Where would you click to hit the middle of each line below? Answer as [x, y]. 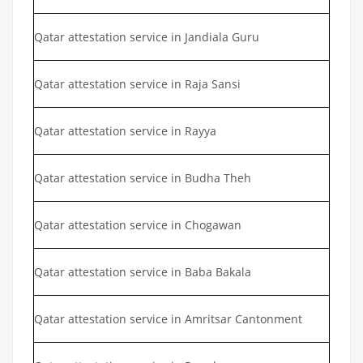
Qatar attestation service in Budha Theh [143, 177]
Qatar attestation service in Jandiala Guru [147, 36]
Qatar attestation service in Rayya [125, 130]
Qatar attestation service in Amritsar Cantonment [168, 318]
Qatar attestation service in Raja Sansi [137, 83]
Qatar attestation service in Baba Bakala [143, 271]
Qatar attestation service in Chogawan [138, 224]
